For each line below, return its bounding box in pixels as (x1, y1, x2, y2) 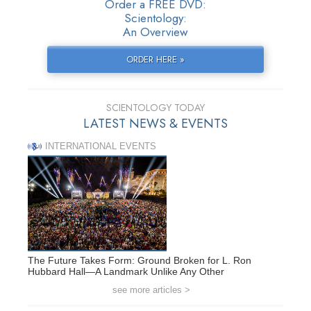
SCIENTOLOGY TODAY (106, 101, 205, 115)
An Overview (123, 24, 188, 41)
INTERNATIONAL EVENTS (45, 141, 156, 152)
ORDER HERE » (126, 53, 185, 67)
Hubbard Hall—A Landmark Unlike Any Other (28, 265, 224, 277)
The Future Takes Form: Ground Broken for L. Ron (28, 254, 251, 266)
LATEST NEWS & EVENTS (83, 115, 228, 133)
